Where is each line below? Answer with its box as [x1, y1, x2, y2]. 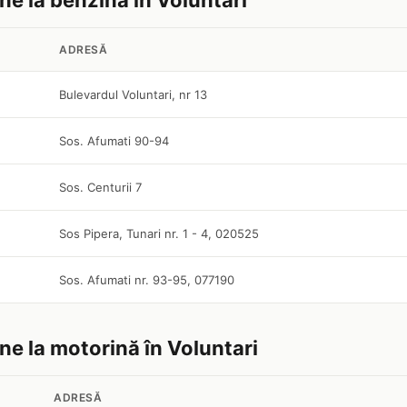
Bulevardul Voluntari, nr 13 [59, 87, 207, 102]
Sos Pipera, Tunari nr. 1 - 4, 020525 [59, 226, 259, 241]
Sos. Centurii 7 [59, 180, 142, 194]
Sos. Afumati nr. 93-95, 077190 [59, 273, 234, 287]
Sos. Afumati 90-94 [59, 134, 169, 148]
